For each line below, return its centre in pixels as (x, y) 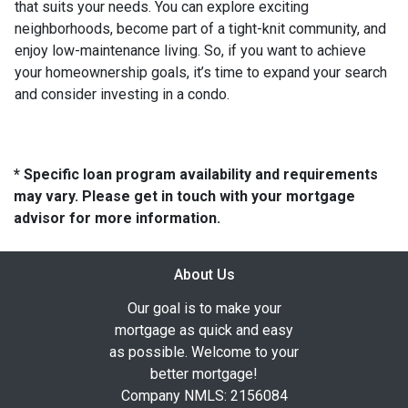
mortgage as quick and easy (204, 330)
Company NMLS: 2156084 (204, 395)
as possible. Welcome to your (204, 352)
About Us (204, 274)
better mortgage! (204, 373)
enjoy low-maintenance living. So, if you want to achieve (190, 50)
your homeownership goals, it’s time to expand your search (201, 72)
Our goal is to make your (204, 308)
